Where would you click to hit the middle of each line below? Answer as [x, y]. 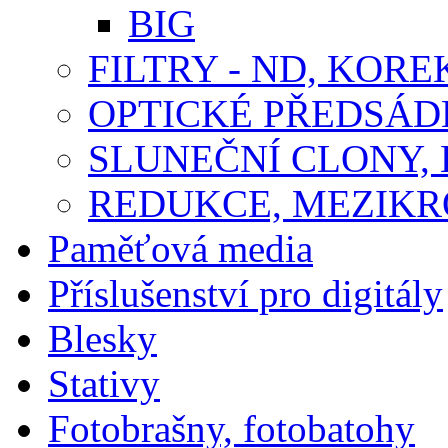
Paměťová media [180, 248]
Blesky [102, 338]
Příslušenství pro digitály [245, 293]
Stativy [104, 383]
